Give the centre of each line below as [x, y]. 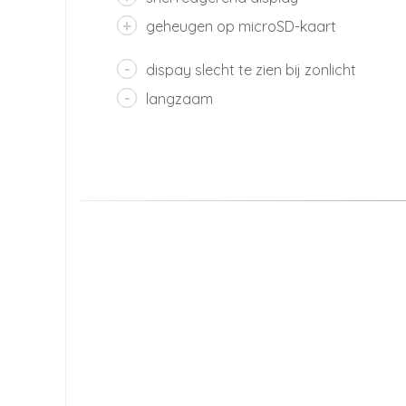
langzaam [179, 98]
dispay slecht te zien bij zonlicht [251, 69]
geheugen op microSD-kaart [241, 26]
